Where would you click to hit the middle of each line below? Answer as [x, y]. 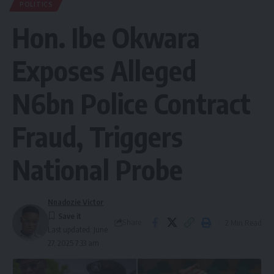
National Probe [98, 169]
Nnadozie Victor [76, 202]
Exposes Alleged [104, 70]
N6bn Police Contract [131, 103]
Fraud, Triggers [98, 136]
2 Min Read [243, 222]
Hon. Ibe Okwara [106, 37]
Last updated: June [78, 229]
